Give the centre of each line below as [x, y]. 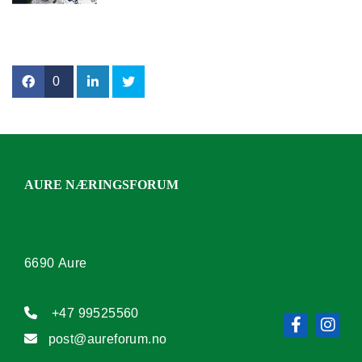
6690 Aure [56, 263]
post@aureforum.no [107, 339]
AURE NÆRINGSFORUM [101, 185]
